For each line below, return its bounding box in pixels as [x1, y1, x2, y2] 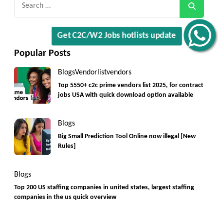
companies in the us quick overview [14, 194, 116, 200]
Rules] [58, 143, 76, 149]
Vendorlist [75, 68, 107, 76]
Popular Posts [14, 48, 71, 58]
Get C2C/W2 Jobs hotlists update [56, 24, 177, 39]
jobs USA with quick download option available [58, 91, 193, 98]
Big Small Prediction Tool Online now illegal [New [58, 133, 196, 140]
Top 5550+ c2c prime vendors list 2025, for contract [58, 82, 203, 89]
